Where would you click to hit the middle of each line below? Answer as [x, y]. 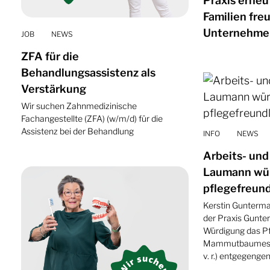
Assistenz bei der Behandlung [77, 131]
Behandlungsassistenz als [88, 73]
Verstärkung [53, 89]
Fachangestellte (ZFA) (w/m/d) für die [92, 119]
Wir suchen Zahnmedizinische [79, 106]
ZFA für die [50, 57]
